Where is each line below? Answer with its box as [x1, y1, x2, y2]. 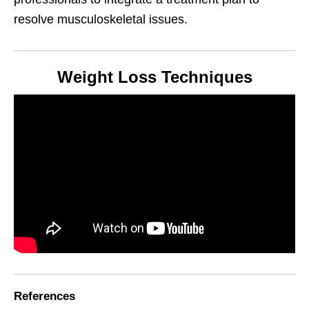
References [14, 289, 75, 303]
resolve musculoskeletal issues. [14, 12, 188, 27]
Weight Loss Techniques [57, 68, 252, 87]
